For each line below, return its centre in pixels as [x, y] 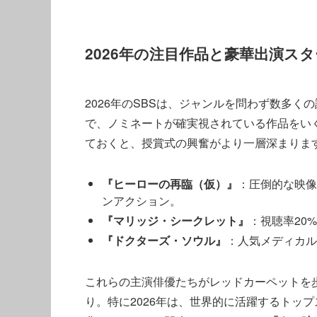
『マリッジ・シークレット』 [175, 220]
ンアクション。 [142, 200]
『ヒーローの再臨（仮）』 [170, 183]
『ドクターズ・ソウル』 [164, 240]
